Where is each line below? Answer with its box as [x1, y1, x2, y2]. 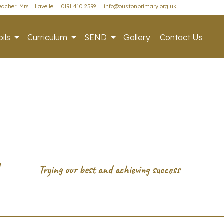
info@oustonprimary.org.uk [103, 3, 176, 10]
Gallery [123, 32, 151, 42]
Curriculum [27, 32, 68, 42]
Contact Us [160, 32, 203, 42]
